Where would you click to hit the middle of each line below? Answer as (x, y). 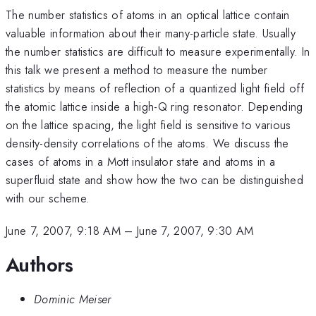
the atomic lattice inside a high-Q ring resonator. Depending (154, 106)
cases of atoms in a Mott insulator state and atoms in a (141, 161)
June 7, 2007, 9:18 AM (63, 231)
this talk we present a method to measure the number (137, 69)
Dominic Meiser (73, 299)
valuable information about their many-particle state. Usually (151, 33)
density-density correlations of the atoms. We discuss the (147, 143)
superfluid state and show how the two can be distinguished (154, 180)
